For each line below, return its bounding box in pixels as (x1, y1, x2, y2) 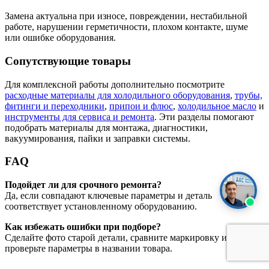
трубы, (235, 89, 262, 100)
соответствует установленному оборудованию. (5, 201, 197, 212)
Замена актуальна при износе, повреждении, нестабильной (5, 11, 247, 22)
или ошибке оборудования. (5, 32, 116, 43)
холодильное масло (178, 100, 256, 111)
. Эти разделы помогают (154, 111, 254, 122)
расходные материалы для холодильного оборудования (5, 89, 230, 100)
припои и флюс (109, 100, 173, 111)
